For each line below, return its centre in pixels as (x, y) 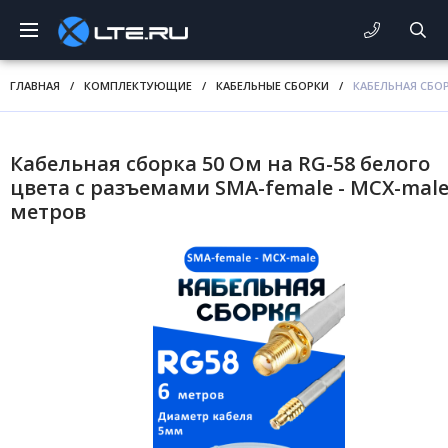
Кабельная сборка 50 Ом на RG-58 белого (220, 163)
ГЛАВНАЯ (35, 85)
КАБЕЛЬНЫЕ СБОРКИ (272, 85)
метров (48, 211)
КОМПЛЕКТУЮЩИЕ (138, 85)
